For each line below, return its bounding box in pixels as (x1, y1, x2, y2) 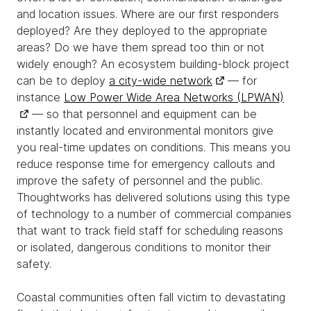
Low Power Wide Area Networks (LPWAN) (64, 90, 284, 105)
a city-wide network (109, 74, 212, 88)
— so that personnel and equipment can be (28, 107, 257, 121)
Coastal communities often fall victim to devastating (17, 290, 285, 305)
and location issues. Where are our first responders (17, 7, 279, 22)
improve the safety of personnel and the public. (17, 174, 262, 188)
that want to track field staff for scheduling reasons (17, 224, 283, 238)
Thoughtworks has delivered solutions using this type (17, 190, 290, 205)
